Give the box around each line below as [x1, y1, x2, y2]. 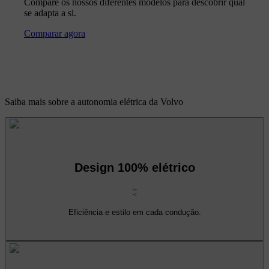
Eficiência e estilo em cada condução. [68, 208, 201, 217]
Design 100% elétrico [74, 161, 195, 175]
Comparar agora [24, 28, 85, 38]
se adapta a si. [24, 7, 76, 18]
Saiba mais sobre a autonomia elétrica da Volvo [5, 96, 183, 107]
